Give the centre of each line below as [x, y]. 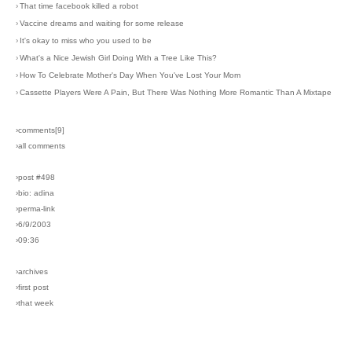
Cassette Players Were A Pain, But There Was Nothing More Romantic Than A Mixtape [176, 92]
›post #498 [35, 177]
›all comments [40, 145]
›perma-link [35, 208]
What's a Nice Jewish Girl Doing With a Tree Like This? [118, 57]
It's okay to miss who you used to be [86, 40]
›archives [32, 271]
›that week [35, 302]
